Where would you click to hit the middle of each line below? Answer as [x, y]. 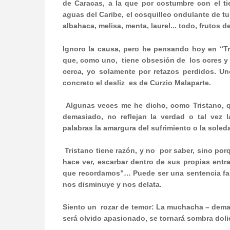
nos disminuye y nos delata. [112, 184]
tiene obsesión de [154, 60]
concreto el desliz [94, 83]
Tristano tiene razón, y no [110, 150]
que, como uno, [90, 60]
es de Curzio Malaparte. [170, 83]
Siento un [80, 207]
